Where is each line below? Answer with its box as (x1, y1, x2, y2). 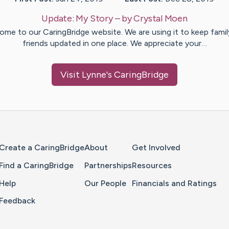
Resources (132, 160, 172, 170)
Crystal (133, 13, 163, 25)
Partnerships (84, 160, 132, 170)
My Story (76, 13, 113, 25)
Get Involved (132, 143, 180, 153)
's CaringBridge (106, 69, 169, 81)
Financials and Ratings (132, 178, 217, 188)
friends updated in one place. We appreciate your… (22, 38, 207, 49)
